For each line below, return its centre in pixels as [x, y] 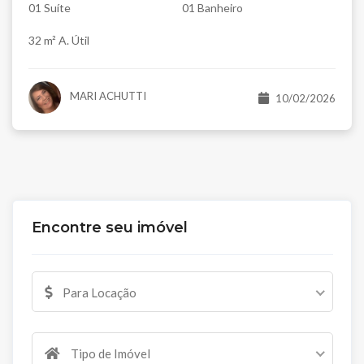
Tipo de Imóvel [109, 354]
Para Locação [98, 293]
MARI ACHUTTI [106, 96]
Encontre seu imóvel [109, 227]
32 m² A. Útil [59, 41]
